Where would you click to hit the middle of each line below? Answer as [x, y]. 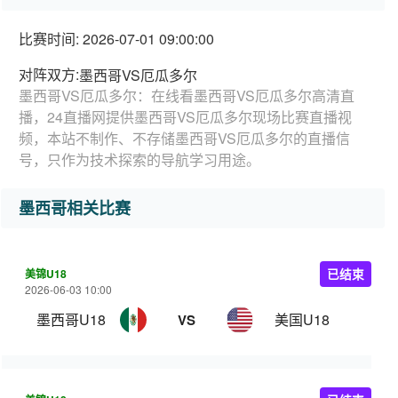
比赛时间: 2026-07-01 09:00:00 [116, 39]
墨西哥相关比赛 [75, 208]
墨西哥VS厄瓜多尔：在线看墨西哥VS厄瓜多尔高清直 [187, 96]
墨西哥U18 [71, 319]
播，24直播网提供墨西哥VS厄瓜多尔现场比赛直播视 [185, 117]
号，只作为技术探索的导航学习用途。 [139, 159]
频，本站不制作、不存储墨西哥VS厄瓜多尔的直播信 [184, 138]
